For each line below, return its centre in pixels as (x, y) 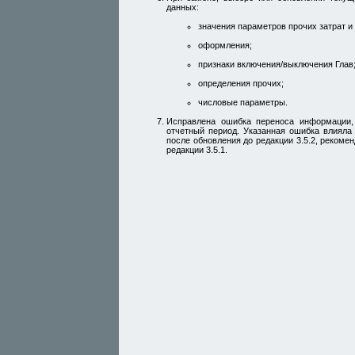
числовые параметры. (243, 102)
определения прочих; (241, 83)
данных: (183, 7)
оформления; (225, 45)
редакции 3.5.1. (197, 149)
